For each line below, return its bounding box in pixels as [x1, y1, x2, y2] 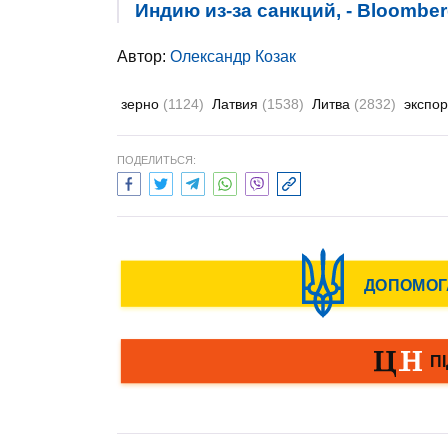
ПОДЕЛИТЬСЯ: [117, 154, 196, 166]
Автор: [117, 48, 170, 65]
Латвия [212, 96, 262, 112]
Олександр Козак [170, 48, 296, 65]
